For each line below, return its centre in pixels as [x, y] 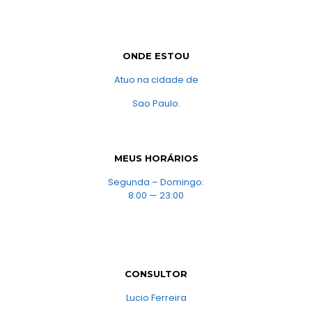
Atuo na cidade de [156, 79]
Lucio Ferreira [156, 297]
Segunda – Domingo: [156, 182]
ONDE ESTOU [156, 55]
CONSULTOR [156, 273]
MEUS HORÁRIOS [156, 158]
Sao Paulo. [156, 103]
